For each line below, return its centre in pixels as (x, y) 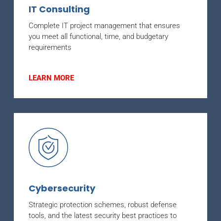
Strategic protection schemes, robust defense (103, 204)
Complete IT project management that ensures (104, 25)
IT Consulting (59, 9)
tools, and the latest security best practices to (103, 215)
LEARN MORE (51, 78)
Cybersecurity (62, 188)
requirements (50, 47)
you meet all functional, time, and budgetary (98, 36)
